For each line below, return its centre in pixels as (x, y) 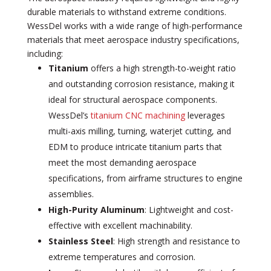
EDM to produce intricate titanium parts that (135, 146)
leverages (205, 115)
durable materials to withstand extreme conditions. (126, 11)
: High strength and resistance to (176, 241)
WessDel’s (69, 115)
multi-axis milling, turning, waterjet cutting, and (139, 131)
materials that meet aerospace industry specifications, (133, 39)
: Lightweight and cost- (189, 209)
